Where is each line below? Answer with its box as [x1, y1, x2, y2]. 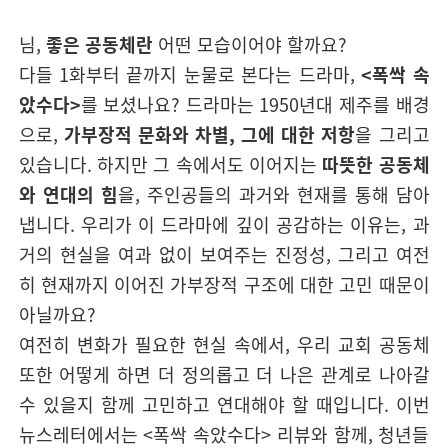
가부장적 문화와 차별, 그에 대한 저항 [63, 121, 356, 147]
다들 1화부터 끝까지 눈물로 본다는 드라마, [18, 61, 362, 87]
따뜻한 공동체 [322, 151, 430, 177]
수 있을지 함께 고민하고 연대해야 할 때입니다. [18, 391, 396, 417]
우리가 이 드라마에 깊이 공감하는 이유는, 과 [80, 211, 430, 237]
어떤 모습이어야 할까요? [152, 31, 347, 57]
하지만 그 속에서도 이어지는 [96, 151, 323, 177]
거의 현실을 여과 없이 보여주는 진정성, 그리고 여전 [18, 241, 430, 267]
